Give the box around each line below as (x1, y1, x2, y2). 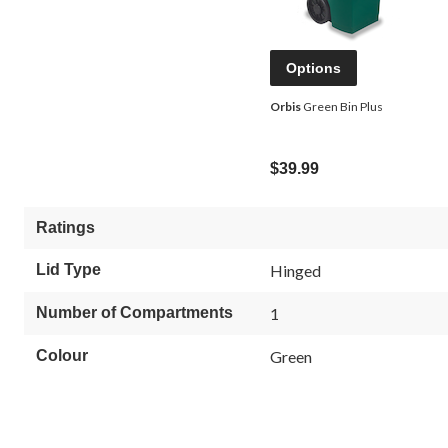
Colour (36, 347, 88, 365)
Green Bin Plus (301, 99, 383, 115)
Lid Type (36, 261, 101, 279)
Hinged (270, 261, 321, 281)
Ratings (36, 219, 95, 237)
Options (286, 60, 341, 77)
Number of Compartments (36, 304, 233, 322)
